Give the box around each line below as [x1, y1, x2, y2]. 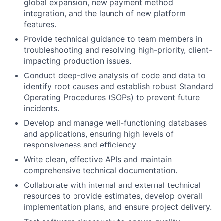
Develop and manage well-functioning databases [24, 118, 207, 128]
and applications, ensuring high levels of [24, 129, 174, 139]
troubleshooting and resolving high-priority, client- [24, 45, 212, 55]
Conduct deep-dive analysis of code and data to [24, 71, 206, 80]
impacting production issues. [24, 56, 131, 66]
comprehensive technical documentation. [24, 165, 177, 175]
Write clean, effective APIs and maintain [24, 154, 172, 164]
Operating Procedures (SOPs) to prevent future [24, 92, 200, 102]
